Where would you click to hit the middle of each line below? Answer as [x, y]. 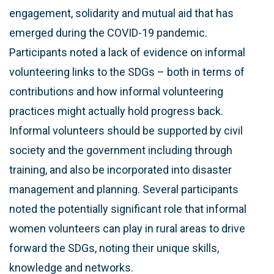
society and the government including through [121, 150]
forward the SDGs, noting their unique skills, [114, 248]
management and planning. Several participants [124, 189]
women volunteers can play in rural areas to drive [127, 228]
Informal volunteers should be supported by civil [126, 130]
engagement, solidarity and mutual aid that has [121, 13]
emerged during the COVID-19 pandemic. [108, 32]
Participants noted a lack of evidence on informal [127, 52]
